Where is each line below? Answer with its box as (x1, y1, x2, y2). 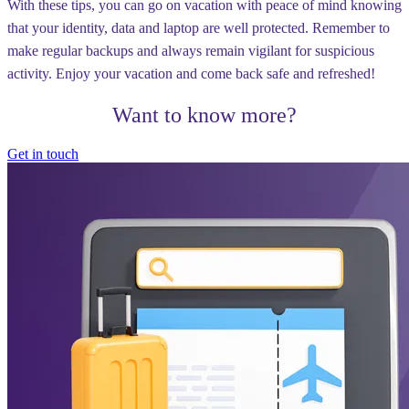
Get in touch (7, 145, 79, 162)
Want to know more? (112, 102, 297, 127)
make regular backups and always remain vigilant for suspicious (7, 43, 374, 59)
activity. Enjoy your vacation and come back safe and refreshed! (7, 66, 375, 82)
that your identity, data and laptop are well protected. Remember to (7, 20, 390, 37)
